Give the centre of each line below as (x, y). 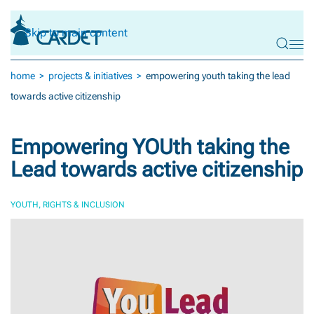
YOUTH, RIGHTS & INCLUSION (68, 204)
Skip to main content (76, 33)
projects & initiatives (90, 75)
